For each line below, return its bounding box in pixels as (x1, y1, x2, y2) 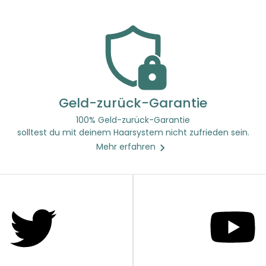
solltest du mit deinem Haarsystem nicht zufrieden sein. (17, 126, 249, 139)
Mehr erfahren (96, 141, 156, 153)
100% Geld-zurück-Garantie (76, 114, 190, 126)
